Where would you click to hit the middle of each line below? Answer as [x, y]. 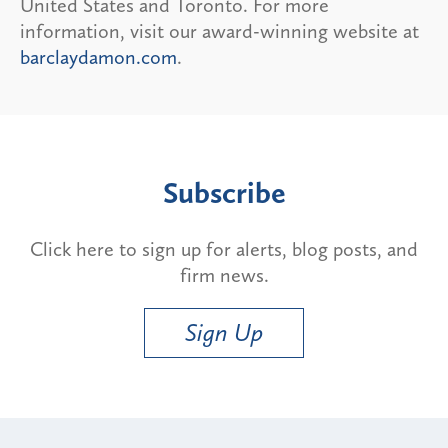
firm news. [224, 274]
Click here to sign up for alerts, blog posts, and [224, 248]
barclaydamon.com [98, 56]
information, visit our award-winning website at [219, 30]
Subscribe [224, 192]
